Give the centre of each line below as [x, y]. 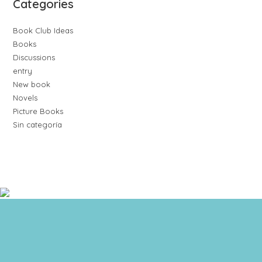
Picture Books [38, 111]
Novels [25, 98]
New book [32, 84]
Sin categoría [38, 125]
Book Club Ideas [43, 30]
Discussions [34, 57]
